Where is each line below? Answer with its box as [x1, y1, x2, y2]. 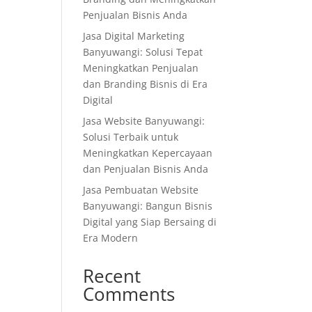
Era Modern [83, 231, 139, 244]
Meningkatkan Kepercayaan [83, 146, 213, 159]
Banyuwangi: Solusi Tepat [83, 45, 203, 58]
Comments [83, 281, 175, 306]
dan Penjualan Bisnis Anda [83, 162, 209, 175]
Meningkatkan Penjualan [83, 61, 199, 75]
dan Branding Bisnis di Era [83, 77, 208, 91]
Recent [83, 263, 141, 288]
